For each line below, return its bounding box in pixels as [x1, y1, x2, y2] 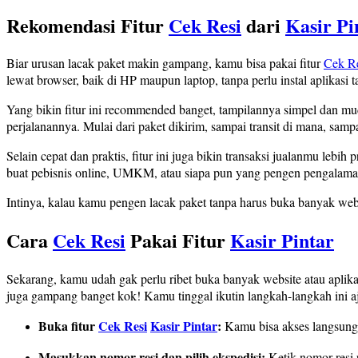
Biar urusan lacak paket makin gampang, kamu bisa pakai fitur [6, 54, 324, 72]
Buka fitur [38, 316, 98, 336]
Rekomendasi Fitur [6, 10, 169, 39]
